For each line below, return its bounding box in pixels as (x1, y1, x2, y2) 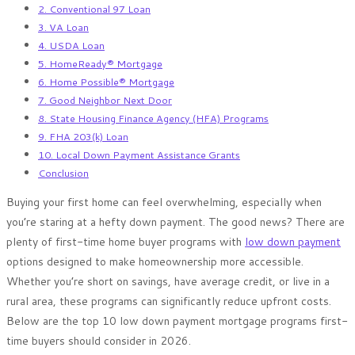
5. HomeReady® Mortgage (38, 55, 162, 71)
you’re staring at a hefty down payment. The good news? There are (6, 213, 345, 230)
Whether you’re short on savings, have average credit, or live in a (6, 273, 330, 289)
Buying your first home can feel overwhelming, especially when (6, 193, 322, 210)
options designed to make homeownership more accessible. (6, 253, 303, 269)
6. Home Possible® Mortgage (38, 74, 174, 89)
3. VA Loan (38, 19, 89, 34)
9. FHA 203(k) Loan (38, 128, 128, 143)
